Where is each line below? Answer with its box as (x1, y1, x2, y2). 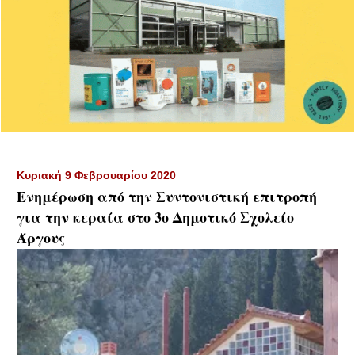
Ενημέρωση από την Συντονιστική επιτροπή (17, 185, 317, 207)
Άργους (17, 227, 65, 248)
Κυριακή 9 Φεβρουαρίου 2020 (17, 168, 176, 181)
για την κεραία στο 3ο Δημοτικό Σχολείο (17, 206, 294, 227)
